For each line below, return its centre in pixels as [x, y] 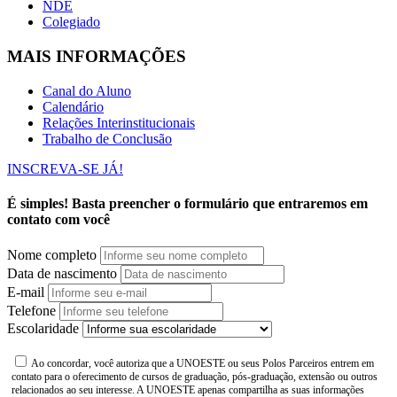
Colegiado [71, 22]
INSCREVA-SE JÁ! [65, 168]
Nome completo [52, 255]
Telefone [31, 311]
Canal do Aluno [87, 90]
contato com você [58, 220]
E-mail [26, 292]
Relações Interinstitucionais [119, 122]
